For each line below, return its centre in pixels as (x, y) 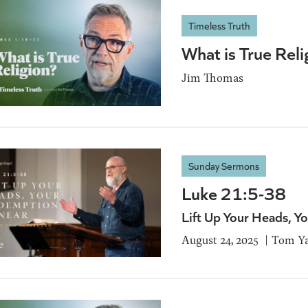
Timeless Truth (219, 26)
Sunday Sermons (224, 165)
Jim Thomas (212, 78)
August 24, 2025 (220, 239)
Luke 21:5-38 (234, 192)
